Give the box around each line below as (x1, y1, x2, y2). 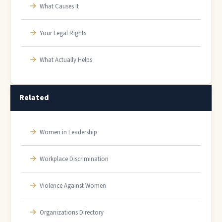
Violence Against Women (40, 181, 106, 190)
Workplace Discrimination (40, 155, 109, 164)
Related (19, 92, 49, 103)
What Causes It (40, 2, 79, 11)
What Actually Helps (40, 55, 92, 64)
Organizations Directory (40, 208, 104, 217)
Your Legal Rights (40, 29, 86, 38)
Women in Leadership (40, 128, 97, 137)
